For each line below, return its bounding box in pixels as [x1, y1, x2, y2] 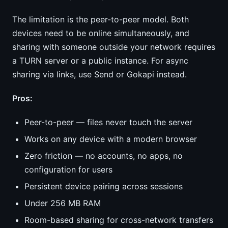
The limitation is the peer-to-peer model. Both [12, 14, 189, 24]
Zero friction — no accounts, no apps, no [24, 151, 183, 161]
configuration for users [24, 164, 112, 175]
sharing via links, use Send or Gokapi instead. [12, 69, 187, 79]
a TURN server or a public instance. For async [12, 55, 188, 66]
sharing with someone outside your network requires [12, 42, 215, 52]
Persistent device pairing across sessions [24, 181, 183, 191]
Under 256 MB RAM [24, 198, 101, 208]
